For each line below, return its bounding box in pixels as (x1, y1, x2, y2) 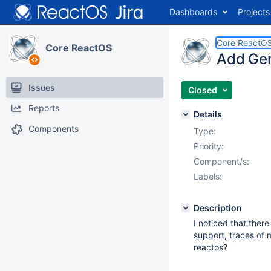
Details (194, 109, 222, 119)
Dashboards (169, 7, 217, 17)
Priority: (194, 141, 224, 151)
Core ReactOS (45, 42, 112, 54)
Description (194, 203, 242, 213)
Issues (28, 82, 55, 93)
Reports (28, 103, 59, 113)
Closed (188, 85, 217, 95)
